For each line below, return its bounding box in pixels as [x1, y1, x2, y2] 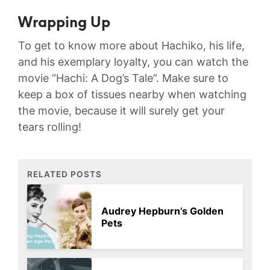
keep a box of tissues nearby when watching [18, 88, 246, 101]
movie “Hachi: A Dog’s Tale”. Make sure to [18, 72, 228, 85]
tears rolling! [18, 121, 81, 134]
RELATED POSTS [27, 169, 102, 180]
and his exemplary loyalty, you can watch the [18, 55, 248, 69]
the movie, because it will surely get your [18, 104, 225, 118]
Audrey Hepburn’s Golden [101, 204, 224, 217]
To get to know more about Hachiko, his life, [18, 39, 245, 52]
